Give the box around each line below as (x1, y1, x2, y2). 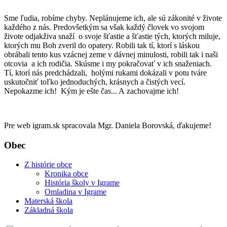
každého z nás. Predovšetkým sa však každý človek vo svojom (4, 22, 204, 31)
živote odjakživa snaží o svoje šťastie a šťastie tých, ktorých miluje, (4, 31, 220, 41)
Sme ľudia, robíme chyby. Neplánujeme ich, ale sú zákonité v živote (4, 13, 222, 22)
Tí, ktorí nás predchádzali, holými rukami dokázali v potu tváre (4, 68, 207, 77)
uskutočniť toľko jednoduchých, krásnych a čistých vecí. (4, 77, 185, 86)
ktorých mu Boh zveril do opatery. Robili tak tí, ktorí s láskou (4, 41, 202, 50)
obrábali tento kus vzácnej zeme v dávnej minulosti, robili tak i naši (4, 50, 218, 59)
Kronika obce (45, 169, 88, 178)
